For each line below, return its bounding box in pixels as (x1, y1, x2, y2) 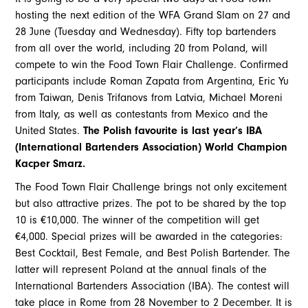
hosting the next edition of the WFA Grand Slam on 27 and (15, 9, 291, 22)
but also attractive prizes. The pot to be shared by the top (15, 197, 287, 210)
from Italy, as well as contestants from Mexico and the (15, 108, 269, 121)
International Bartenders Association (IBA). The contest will (15, 280, 290, 293)
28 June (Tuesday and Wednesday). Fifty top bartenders (15, 25, 277, 38)
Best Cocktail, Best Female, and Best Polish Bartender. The (15, 247, 291, 260)
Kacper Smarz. (15, 157, 86, 170)
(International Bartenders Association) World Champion (15, 141, 288, 154)
